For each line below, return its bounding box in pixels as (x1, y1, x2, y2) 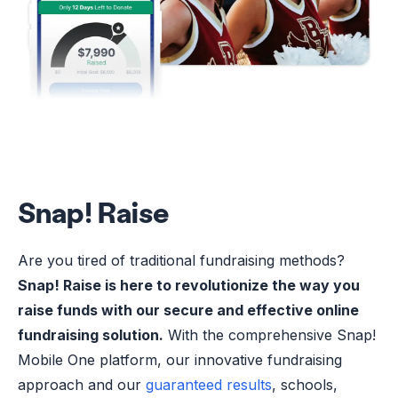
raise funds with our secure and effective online (18, 300, 359, 319)
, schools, (272, 375, 338, 394)
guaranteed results (141, 375, 272, 394)
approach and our (18, 375, 141, 394)
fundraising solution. (18, 325, 163, 344)
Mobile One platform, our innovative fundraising (18, 350, 342, 369)
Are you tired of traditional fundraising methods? (18, 251, 345, 269)
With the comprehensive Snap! (163, 325, 376, 344)
